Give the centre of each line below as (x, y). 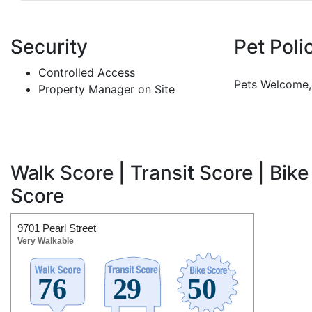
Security (49, 47)
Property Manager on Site (107, 89)
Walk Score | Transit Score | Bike (159, 173)
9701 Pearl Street (57, 228)
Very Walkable (46, 241)
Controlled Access (87, 73)
